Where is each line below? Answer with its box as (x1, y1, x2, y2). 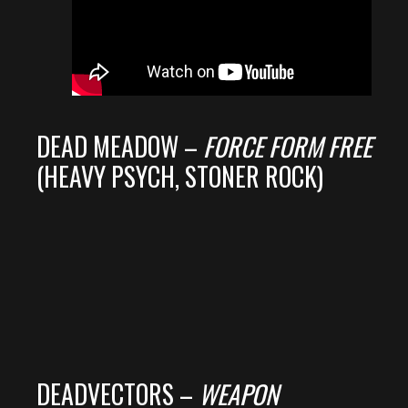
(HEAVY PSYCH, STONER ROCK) (36, 158, 323, 196)
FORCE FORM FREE (203, 127, 372, 166)
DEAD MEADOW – (36, 127, 203, 166)
